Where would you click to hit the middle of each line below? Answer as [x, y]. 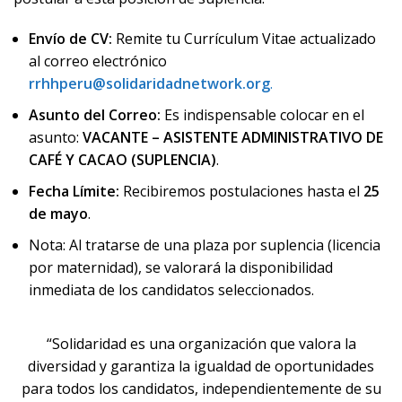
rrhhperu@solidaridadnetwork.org [149, 83]
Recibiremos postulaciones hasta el [241, 191]
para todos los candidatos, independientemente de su [201, 389]
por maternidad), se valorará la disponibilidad [181, 267]
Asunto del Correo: [95, 115]
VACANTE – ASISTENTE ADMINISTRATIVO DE [233, 137]
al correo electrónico [98, 61]
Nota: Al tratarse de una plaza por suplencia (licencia [205, 245]
